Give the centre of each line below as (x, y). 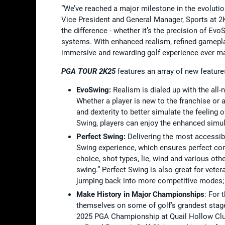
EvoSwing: (94, 90)
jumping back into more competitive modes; (150, 181)
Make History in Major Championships (140, 194)
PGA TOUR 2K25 (89, 71)
